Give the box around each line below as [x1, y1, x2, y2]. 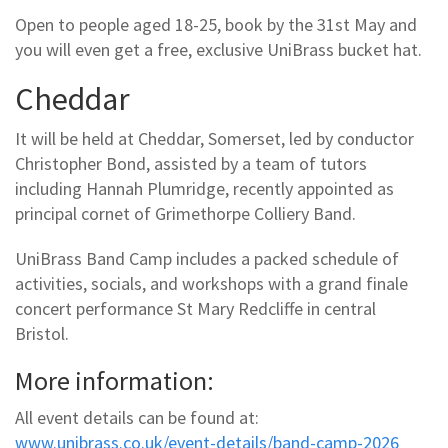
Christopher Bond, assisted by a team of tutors [15, 151, 367, 175]
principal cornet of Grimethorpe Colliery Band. [15, 201, 356, 225]
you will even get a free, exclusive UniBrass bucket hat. [15, 38, 422, 62]
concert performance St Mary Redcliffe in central [15, 296, 376, 320]
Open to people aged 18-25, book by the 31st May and [15, 13, 417, 37]
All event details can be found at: [15, 406, 259, 430]
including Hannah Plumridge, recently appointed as [15, 176, 394, 200]
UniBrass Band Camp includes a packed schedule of [15, 246, 399, 270]
